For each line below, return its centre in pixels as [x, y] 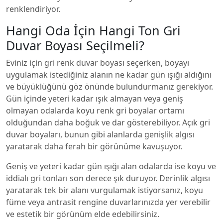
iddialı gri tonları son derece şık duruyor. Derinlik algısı [108, 178]
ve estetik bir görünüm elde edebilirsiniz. [83, 214]
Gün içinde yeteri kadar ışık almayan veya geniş [95, 99]
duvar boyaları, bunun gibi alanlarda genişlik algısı [100, 134]
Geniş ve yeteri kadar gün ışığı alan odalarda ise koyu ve [111, 166]
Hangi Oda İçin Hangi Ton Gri [93, 30]
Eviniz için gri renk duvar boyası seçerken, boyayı [98, 63]
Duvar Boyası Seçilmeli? [75, 45]
